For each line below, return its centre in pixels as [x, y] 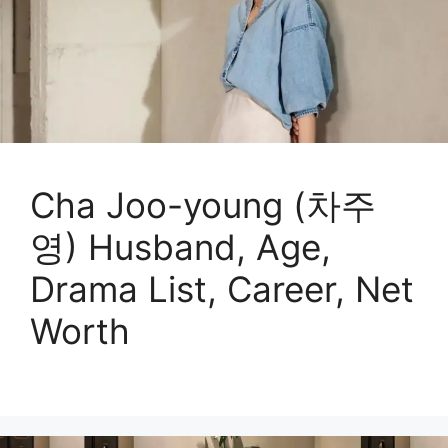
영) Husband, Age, [180, 246]
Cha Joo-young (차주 [203, 204]
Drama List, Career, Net [222, 288]
